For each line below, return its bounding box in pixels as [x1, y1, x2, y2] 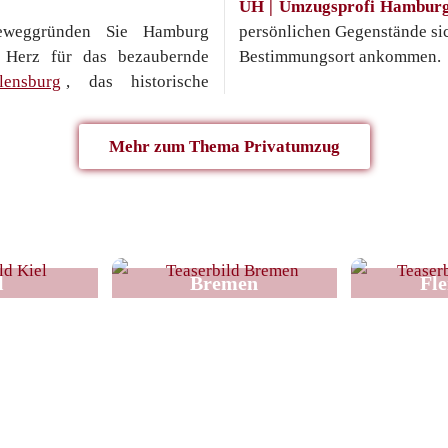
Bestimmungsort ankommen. [239, 47, 441, 66]
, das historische [66, 72, 209, 91]
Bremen [190, 272, 258, 294]
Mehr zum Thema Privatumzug [108, 137, 340, 156]
